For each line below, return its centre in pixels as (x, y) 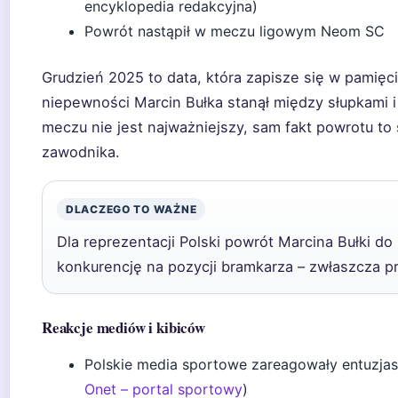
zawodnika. (81, 152)
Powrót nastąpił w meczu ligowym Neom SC (235, 31)
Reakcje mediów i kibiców (123, 327)
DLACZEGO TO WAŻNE (131, 209)
